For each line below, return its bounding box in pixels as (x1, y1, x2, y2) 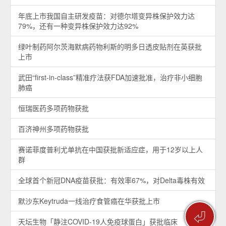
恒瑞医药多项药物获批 (18, 103, 89, 113)
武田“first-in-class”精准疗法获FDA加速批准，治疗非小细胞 (18, 72, 202, 82)
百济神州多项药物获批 (18, 124, 89, 134)
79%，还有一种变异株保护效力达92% (18, 21, 138, 31)
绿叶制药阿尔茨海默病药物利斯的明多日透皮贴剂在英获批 (18, 41, 202, 51)
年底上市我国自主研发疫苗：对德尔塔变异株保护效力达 (18, 11, 195, 21)
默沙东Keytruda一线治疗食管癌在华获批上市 (18, 196, 160, 206)
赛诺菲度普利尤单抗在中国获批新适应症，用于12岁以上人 (18, 144, 203, 154)
